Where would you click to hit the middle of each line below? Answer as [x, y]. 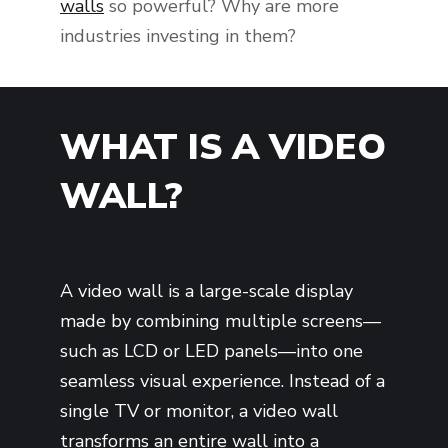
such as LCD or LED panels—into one [211, 350]
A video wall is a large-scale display [206, 290]
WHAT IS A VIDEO [223, 147]
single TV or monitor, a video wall [199, 410]
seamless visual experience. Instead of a [222, 380]
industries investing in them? [178, 36]
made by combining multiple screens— [220, 320]
